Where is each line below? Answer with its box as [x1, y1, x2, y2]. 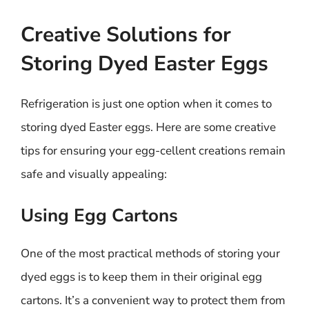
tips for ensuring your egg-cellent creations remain [21, 142, 286, 159]
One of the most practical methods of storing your [21, 246, 280, 261]
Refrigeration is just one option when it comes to [21, 95, 272, 112]
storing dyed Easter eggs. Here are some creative [21, 119, 276, 135]
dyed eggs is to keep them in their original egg [21, 269, 262, 285]
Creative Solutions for [21, 20, 231, 49]
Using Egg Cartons [21, 203, 178, 228]
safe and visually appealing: [21, 166, 167, 182]
